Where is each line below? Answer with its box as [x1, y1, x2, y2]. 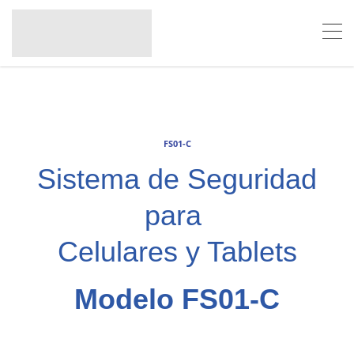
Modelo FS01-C [74, 282, 280, 315]
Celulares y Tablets [57, 235, 297, 268]
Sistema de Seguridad [37, 162, 317, 195]
